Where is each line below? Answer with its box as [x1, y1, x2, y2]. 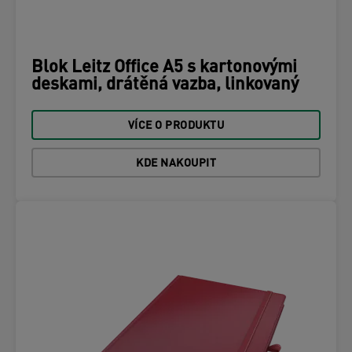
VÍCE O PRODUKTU [127, 120, 225, 132]
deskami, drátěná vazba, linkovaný [31, 76, 299, 94]
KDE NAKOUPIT [136, 158, 216, 170]
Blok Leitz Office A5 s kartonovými [31, 59, 297, 77]
